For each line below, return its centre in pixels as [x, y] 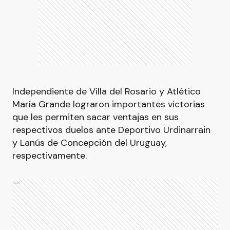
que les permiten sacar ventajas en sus [95, 117]
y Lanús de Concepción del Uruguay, [90, 143]
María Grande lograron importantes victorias [109, 104]
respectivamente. [50, 156]
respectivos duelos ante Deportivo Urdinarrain [111, 130]
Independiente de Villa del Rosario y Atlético [107, 91]
